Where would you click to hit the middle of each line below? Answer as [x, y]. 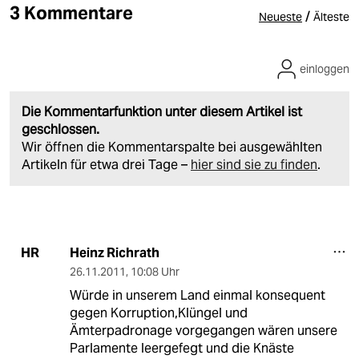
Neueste [280, 16]
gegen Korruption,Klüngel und [158, 313]
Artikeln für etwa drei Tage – [106, 164]
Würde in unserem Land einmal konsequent [197, 295]
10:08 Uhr [155, 271]
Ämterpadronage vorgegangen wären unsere [203, 330]
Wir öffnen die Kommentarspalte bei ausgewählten [172, 147]
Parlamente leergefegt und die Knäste [182, 348]
